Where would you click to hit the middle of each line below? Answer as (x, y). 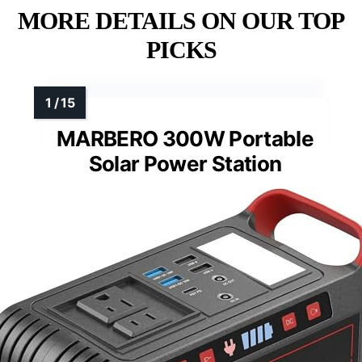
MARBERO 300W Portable (185, 138)
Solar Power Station (185, 163)
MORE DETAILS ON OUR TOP (181, 20)
